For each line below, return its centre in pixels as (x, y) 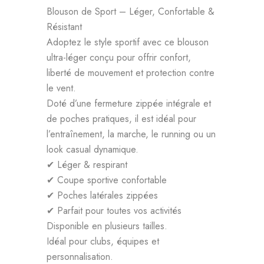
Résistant (64, 27)
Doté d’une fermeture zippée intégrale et (129, 104)
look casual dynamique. (93, 150)
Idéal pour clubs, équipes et (103, 242)
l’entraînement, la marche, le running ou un (131, 134)
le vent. (61, 88)
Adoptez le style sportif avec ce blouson (128, 42)
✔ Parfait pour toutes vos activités (114, 211)
